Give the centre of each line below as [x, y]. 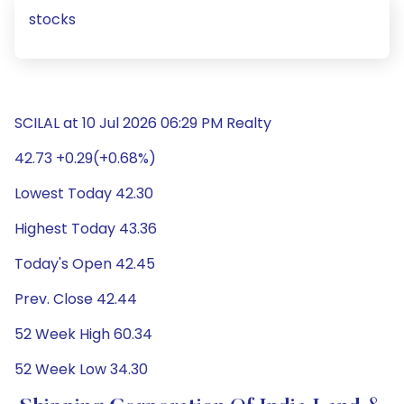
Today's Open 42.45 [85, 264]
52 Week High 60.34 [83, 334]
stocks [52, 19]
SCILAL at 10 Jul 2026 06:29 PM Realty [143, 123]
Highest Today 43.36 [86, 229]
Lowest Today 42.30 [84, 193]
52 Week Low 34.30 [81, 369]
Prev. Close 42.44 [76, 299]
